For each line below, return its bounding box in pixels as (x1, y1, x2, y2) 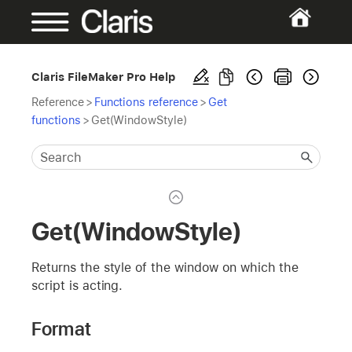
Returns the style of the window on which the (31, 259, 299, 275)
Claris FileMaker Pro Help (31, 70, 176, 83)
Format (31, 317, 91, 340)
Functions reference (93, 95, 198, 108)
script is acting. (31, 277, 123, 293)
